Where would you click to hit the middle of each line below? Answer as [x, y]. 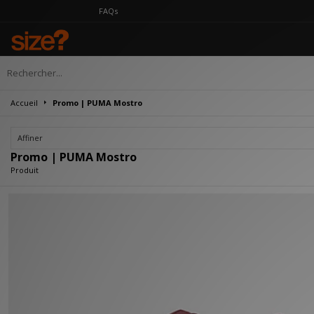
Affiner [30, 138]
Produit [25, 170]
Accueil [24, 103]
